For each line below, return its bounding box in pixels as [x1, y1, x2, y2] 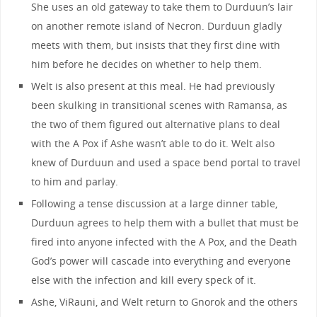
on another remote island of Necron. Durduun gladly [31, 18, 282, 33]
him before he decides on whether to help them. [31, 57, 263, 71]
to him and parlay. [31, 174, 119, 188]
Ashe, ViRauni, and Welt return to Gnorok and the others [31, 294, 299, 309]
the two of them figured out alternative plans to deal [31, 117, 281, 131]
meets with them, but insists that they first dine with [31, 38, 281, 52]
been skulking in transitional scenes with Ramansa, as [31, 98, 288, 112]
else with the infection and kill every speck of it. [31, 272, 257, 287]
